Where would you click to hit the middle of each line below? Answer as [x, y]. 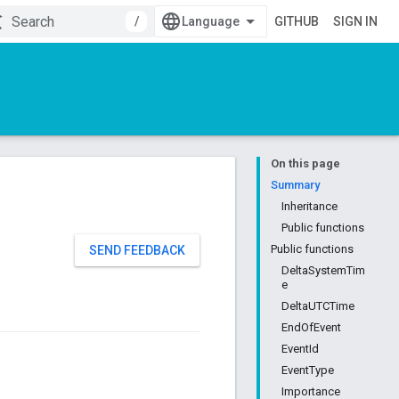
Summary [295, 185]
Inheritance [309, 206]
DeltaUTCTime [318, 306]
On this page [305, 163]
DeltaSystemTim [323, 270]
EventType [308, 370]
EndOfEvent [311, 327]
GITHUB [297, 21]
